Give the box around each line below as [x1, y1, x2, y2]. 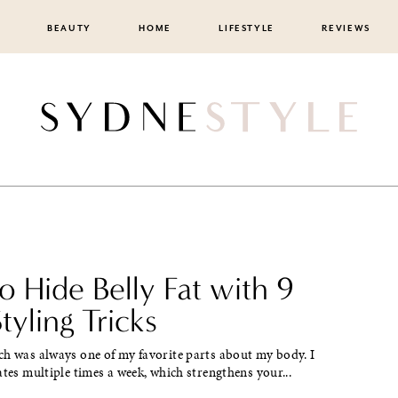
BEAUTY [46, 23, 92, 34]
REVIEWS [322, 23, 371, 34]
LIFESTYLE [219, 23, 275, 34]
